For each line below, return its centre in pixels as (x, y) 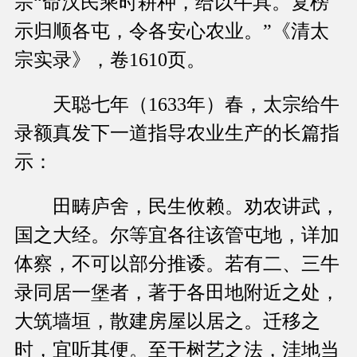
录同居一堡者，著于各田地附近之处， (177, 293)
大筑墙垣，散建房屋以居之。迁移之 (167, 322)
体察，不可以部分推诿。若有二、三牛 (177, 264)
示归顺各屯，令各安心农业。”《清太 (172, 31)
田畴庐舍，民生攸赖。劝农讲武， (177, 207)
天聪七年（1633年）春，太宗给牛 (177, 105)
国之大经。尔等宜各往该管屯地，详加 (177, 235)
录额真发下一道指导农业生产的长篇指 (177, 133)
